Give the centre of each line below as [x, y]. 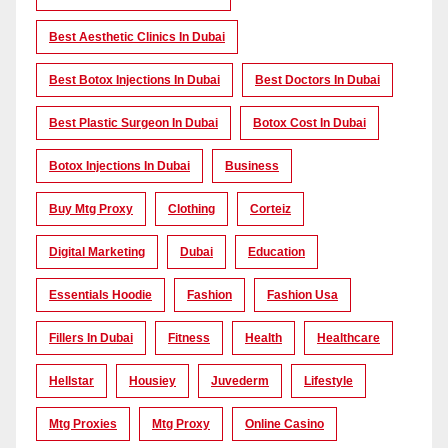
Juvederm [240, 381]
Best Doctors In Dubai [317, 80]
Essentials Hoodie [100, 295]
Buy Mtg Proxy [91, 209]
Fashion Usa [302, 295]
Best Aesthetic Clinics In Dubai [137, 37]
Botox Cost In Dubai [309, 123]
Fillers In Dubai [91, 338]
